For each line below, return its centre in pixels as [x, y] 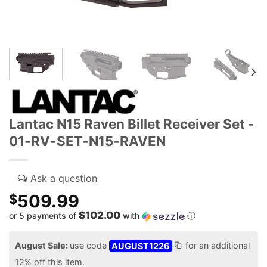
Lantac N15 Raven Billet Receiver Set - [132, 124]
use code [89, 246]
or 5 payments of [44, 216]
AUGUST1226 [141, 246]
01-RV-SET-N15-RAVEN [87, 141]
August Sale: [42, 246]
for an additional [216, 246]
